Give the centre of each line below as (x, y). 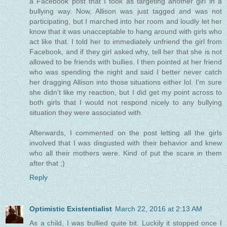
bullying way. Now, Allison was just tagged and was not (126, 11)
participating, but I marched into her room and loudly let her (126, 21)
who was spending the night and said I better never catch (126, 72)
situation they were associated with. (86, 112)
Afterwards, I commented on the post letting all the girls (126, 133)
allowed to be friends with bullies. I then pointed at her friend (126, 62)
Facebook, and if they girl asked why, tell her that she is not (126, 51)
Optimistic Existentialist (71, 209)
